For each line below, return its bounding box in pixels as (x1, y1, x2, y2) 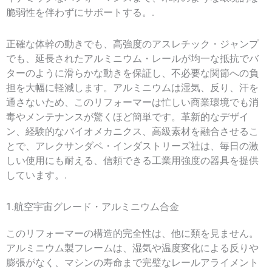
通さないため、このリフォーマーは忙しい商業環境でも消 (6, 96, 259, 108)
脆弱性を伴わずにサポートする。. (6, 6, 154, 18)
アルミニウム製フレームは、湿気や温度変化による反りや (6, 242, 259, 254)
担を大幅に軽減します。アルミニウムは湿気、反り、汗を (6, 81, 259, 93)
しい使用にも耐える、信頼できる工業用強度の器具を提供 (6, 154, 259, 166)
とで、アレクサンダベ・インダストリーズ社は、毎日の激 (6, 140, 259, 152)
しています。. (6, 169, 67, 181)
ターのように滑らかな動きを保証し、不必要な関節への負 (6, 67, 259, 79)
